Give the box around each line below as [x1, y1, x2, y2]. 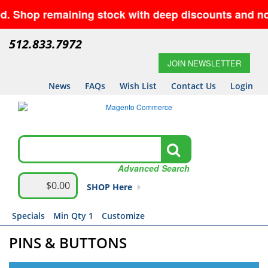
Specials [12, 210, 45, 221]
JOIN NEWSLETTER [167, 57, 241, 69]
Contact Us [171, 80, 216, 92]
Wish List [120, 80, 157, 92]
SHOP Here [87, 181, 132, 193]
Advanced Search [118, 162, 190, 174]
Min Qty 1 [53, 210, 93, 221]
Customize [102, 210, 145, 221]
